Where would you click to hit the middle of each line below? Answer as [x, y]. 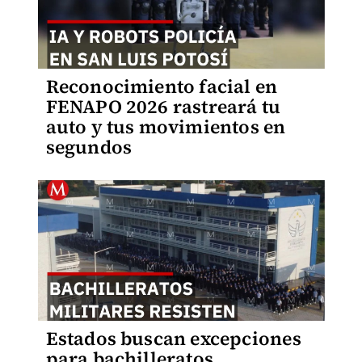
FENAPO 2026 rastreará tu [163, 107]
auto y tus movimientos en [166, 127]
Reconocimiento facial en [162, 86]
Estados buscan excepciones [173, 339]
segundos [89, 147]
